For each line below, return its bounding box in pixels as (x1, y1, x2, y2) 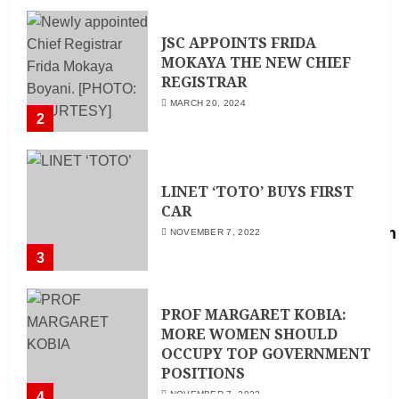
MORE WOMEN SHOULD (161, 324, 338, 345)
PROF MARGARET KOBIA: (161, 305, 346, 325)
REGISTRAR (161, 71, 247, 92)
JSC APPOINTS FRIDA (161, 32, 316, 53)
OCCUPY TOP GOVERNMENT (161, 344, 370, 364)
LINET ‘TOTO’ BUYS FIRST (161, 181, 354, 201)
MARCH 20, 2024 (169, 97, 246, 108)
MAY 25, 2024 (169, 12, 232, 22)
